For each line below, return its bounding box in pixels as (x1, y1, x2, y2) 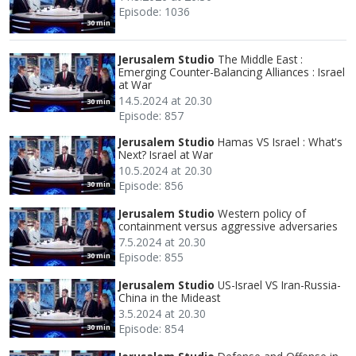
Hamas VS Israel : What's (218, 133, 342, 149)
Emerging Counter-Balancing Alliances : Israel (118, 64, 345, 79)
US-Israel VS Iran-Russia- (218, 277, 341, 292)
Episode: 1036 (118, 3, 190, 19)
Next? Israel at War (118, 146, 213, 162)
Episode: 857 (118, 107, 184, 123)
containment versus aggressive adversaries (118, 218, 338, 234)
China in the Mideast (118, 289, 220, 305)
